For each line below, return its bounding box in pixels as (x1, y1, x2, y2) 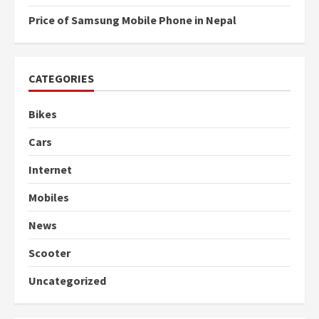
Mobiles (28, 190, 69, 204)
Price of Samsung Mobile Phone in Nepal (28, 13, 236, 27)
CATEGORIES (28, 71, 94, 85)
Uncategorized (28, 273, 106, 288)
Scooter (28, 246, 70, 260)
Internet (28, 162, 72, 177)
